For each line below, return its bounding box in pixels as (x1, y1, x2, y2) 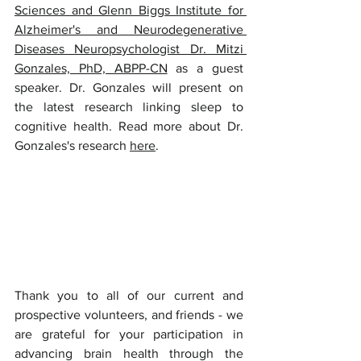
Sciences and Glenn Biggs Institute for (15, 3, 243, 17)
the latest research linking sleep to (15, 100, 243, 114)
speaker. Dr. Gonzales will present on (15, 81, 243, 94)
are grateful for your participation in (15, 327, 243, 342)
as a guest (167, 61, 244, 75)
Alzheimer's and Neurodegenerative (15, 23, 243, 36)
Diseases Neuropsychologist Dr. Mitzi (15, 42, 243, 56)
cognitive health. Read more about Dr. (15, 119, 243, 133)
